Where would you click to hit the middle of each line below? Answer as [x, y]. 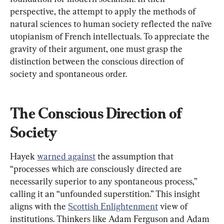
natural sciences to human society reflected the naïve [112, 24]
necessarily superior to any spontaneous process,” [104, 181]
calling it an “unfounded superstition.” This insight [106, 194]
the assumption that [135, 156]
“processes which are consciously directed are [97, 169]
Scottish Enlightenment [113, 206]
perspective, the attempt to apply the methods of [104, 11]
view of [174, 206]
